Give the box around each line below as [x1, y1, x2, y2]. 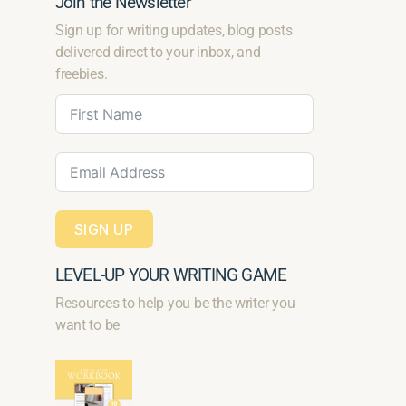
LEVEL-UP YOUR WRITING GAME [54, 265, 287, 286]
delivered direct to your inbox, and [54, 43, 261, 62]
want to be [54, 316, 121, 334]
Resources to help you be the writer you [54, 295, 295, 313]
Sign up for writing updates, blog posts [54, 22, 293, 40]
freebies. [54, 65, 108, 83]
